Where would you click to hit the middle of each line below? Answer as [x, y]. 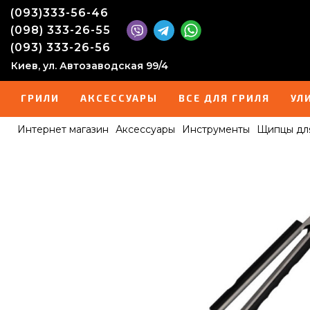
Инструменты [216, 129]
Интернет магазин [63, 129]
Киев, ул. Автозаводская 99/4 [90, 66]
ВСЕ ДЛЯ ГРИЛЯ [224, 98]
